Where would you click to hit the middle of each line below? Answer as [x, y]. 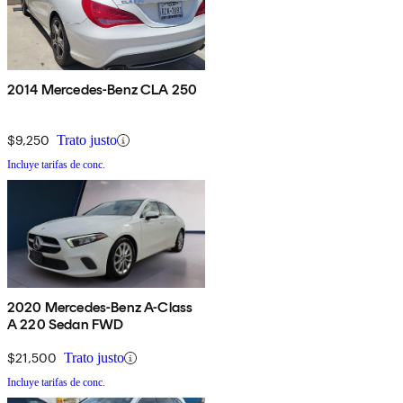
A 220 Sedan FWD [66, 325]
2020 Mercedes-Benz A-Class [100, 308]
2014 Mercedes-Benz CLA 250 [103, 90]
